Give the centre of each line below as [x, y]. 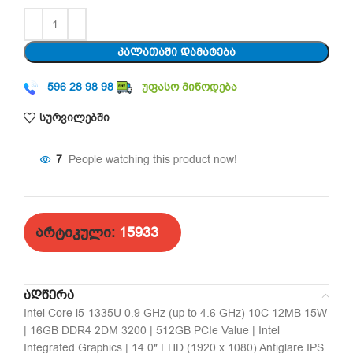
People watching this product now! [153, 160]
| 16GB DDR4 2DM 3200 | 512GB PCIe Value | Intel [152, 331]
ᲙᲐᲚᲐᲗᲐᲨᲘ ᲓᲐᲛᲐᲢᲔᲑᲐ [176, 52]
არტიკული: [77, 232]
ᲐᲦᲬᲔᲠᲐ [49, 295]
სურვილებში [74, 117]
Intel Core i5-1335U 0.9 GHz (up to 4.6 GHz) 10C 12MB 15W [175, 313]
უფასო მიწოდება [190, 87]
